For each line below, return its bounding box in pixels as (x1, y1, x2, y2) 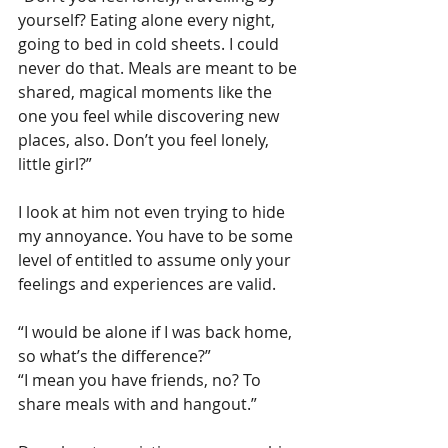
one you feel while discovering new (18, 105, 283, 127)
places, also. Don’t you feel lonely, (18, 129, 273, 151)
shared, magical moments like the (18, 81, 276, 103)
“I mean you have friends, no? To (18, 369, 265, 391)
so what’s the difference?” (18, 345, 211, 367)
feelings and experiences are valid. (18, 273, 276, 295)
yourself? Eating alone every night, (18, 9, 279, 31)
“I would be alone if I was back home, (18, 321, 296, 343)
